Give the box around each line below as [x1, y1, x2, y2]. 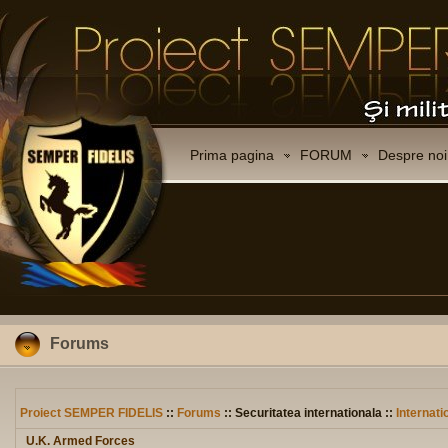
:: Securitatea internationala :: [221, 406, 396, 420]
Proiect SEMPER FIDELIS [20, 406, 163, 420]
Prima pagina [190, 147, 274, 163]
